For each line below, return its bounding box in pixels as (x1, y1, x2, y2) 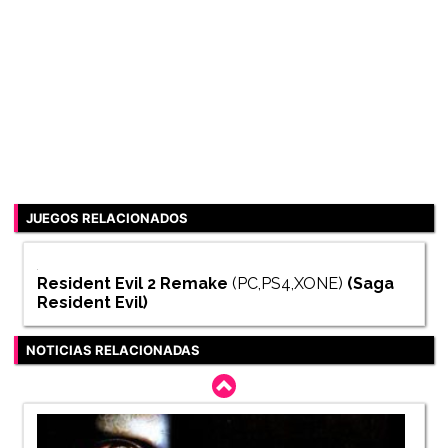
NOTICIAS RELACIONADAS (26, 342, 200, 359)
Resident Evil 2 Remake (36, 274, 228, 294)
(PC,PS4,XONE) (231, 274, 343, 294)
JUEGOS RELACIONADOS (26, 209, 188, 226)
